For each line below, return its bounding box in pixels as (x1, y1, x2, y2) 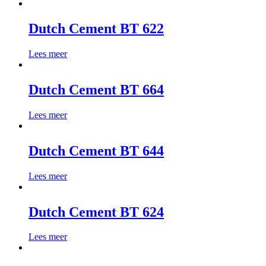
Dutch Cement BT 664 (28, 81, 164, 97)
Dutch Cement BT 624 (28, 204, 164, 220)
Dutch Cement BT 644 (28, 142, 164, 159)
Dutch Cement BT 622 (28, 21, 164, 37)
